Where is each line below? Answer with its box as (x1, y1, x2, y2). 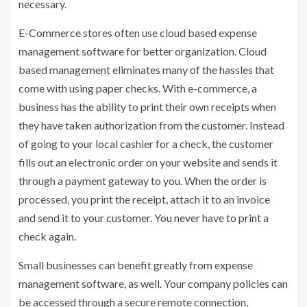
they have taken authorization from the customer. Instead (19, 118, 284, 132)
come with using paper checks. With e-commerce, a (19, 81, 257, 95)
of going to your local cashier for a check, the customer (19, 136, 273, 150)
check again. (19, 229, 76, 243)
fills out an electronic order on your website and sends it (19, 155, 278, 169)
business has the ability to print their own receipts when (19, 99, 276, 113)
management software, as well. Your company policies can (19, 276, 288, 290)
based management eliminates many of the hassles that (19, 62, 274, 76)
